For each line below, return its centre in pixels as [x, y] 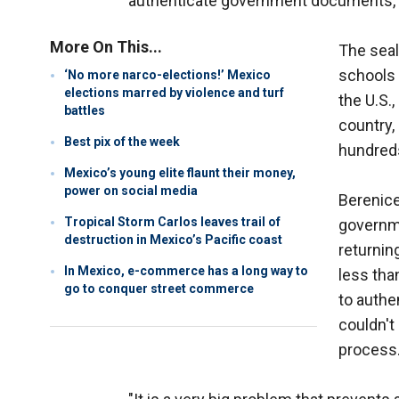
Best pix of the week [122, 142]
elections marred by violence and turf [174, 93]
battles [85, 111]
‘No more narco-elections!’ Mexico [167, 75]
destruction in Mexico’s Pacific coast [173, 240]
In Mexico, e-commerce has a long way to [186, 271]
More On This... [106, 47]
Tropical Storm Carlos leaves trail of [172, 222]
